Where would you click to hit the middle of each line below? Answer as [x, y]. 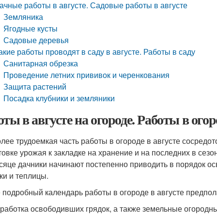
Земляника [23, 17]
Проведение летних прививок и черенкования [87, 75]
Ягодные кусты [31, 28]
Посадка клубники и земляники [59, 98]
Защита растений [35, 86]
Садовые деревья [36, 40]
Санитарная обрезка [41, 63]
